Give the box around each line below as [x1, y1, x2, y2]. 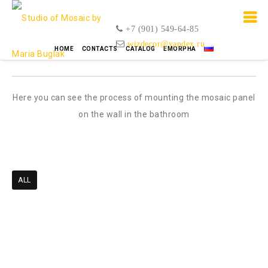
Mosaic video [77, 42, 191, 63]
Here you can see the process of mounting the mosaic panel [13, 93, 255, 102]
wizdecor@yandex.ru [127, 39, 205, 48]
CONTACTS [81, 45, 118, 52]
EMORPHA [163, 45, 196, 52]
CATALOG [126, 45, 156, 52]
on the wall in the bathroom [78, 109, 190, 119]
